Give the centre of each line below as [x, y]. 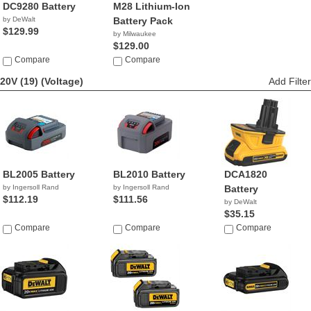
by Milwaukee [135, 34]
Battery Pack [143, 21]
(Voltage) [62, 81]
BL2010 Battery [150, 174]
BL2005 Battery [39, 174]
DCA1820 [245, 174]
